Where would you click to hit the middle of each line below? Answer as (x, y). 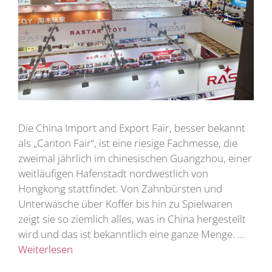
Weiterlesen (46, 249)
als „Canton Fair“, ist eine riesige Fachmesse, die (128, 143)
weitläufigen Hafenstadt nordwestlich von (113, 173)
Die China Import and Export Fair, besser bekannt (132, 127)
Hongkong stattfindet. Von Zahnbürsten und (120, 188)
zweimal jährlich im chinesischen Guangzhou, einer (135, 158)
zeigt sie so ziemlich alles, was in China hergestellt (132, 219)
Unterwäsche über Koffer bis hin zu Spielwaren (125, 203)
